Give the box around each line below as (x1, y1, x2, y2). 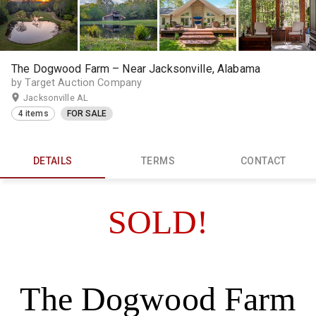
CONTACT (240, 155, 286, 167)
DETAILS (32, 155, 73, 167)
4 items (18, 109, 49, 119)
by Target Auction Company (11, 76, 142, 89)
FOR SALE (66, 109, 107, 119)
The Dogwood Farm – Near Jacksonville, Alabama (11, 61, 260, 75)
